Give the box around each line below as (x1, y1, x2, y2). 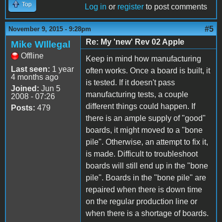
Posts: (11, 103, 35, 112)
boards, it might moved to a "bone (86, 125, 203, 134)
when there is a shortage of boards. (86, 209, 209, 218)
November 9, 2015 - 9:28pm (8, 25, 91, 33)
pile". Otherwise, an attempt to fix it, (86, 137, 208, 146)
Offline (21, 51, 44, 60)
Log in (85, 2, 107, 11)
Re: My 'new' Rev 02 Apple (86, 37, 184, 46)
